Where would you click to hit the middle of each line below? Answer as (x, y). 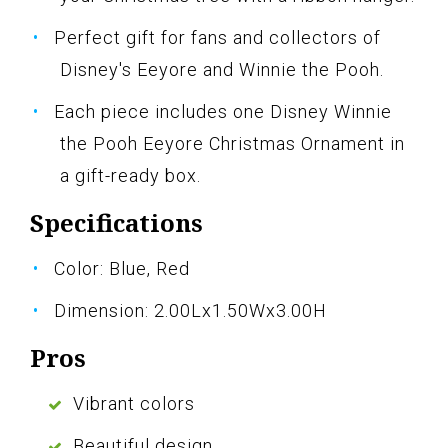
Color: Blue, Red (122, 269)
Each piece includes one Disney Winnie (223, 112)
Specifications (116, 223)
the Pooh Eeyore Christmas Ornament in (232, 144)
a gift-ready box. (130, 176)
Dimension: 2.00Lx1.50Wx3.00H (190, 311)
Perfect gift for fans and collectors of (217, 38)
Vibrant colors (134, 404)
